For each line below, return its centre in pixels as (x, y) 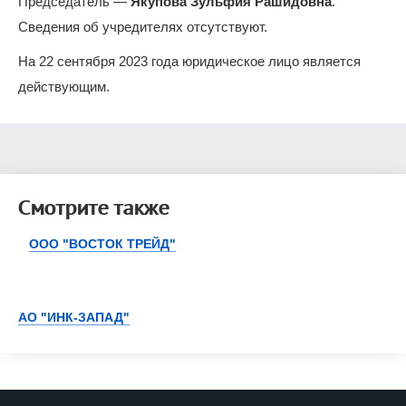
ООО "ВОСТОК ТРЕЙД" (102, 244)
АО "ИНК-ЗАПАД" (74, 318)
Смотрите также (94, 208)
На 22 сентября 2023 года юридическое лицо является (189, 61)
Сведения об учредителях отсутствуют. (143, 26)
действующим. (64, 86)
